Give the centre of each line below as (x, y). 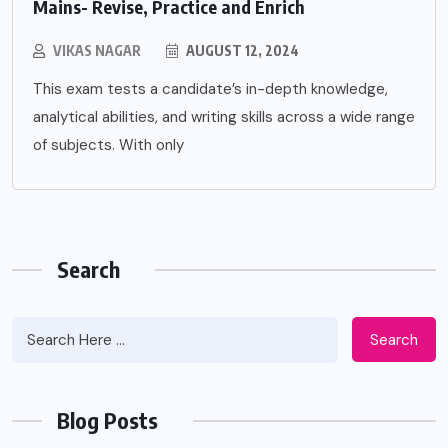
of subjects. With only (108, 145)
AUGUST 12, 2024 (241, 51)
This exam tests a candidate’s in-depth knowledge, (210, 89)
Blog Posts (107, 420)
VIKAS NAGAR (97, 51)
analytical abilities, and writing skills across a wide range (224, 117)
